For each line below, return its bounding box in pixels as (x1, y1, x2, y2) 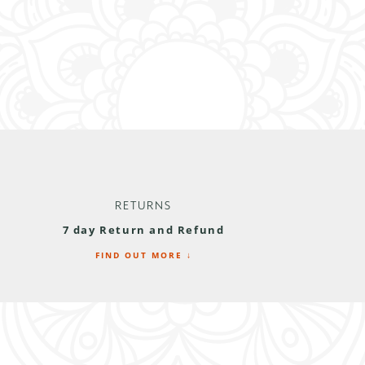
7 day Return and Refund (62, 222, 225, 237)
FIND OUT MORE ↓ (95, 248, 192, 261)
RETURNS (115, 200, 172, 212)
